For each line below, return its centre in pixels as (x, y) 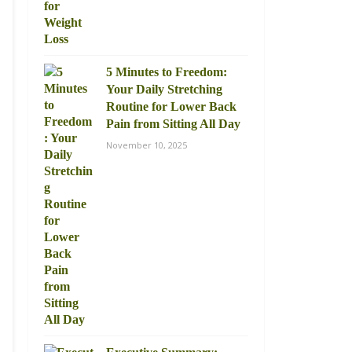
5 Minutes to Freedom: (167, 72)
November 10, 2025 (147, 145)
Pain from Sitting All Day (173, 124)
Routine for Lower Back (171, 106)
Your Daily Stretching (164, 89)
